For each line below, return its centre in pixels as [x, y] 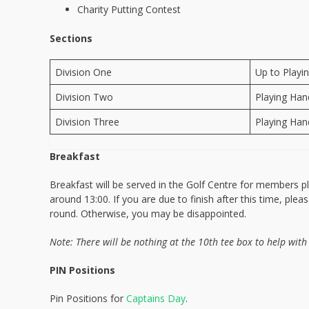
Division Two [84, 97]
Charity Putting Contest [129, 9]
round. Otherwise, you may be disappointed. [148, 213]
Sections [71, 38]
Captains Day [156, 298]
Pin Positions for [88, 298]
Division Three [87, 122]
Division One [83, 72]
